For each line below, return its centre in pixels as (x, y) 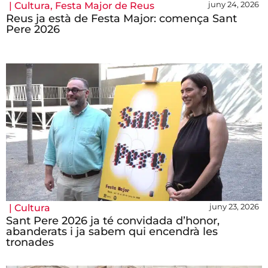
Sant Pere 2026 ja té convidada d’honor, (113, 221)
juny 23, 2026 (234, 207)
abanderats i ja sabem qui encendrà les (112, 232)
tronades (30, 243)
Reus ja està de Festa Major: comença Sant (121, 19)
